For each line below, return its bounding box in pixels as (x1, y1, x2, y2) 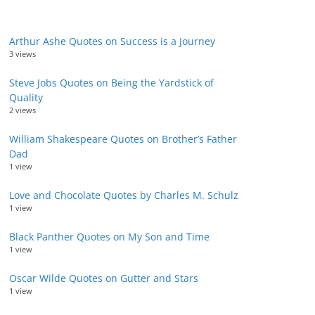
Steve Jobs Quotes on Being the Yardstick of (9, 76, 214, 89)
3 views (9, 49, 36, 59)
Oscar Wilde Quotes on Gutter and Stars (9, 271, 198, 285)
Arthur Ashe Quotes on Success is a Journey (9, 34, 215, 48)
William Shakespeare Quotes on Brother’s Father (9, 132, 237, 146)
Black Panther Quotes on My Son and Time (9, 230, 210, 243)
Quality (9, 91, 43, 104)
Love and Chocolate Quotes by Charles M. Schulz (9, 188, 238, 202)
